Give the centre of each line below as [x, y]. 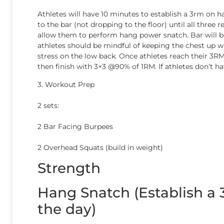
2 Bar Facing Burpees [75, 126]
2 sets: [48, 105]
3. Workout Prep [66, 84]
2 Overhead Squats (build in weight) [100, 147]
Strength [69, 168]
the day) [67, 209]
